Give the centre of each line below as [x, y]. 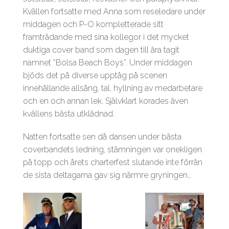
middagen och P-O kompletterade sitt [93, 25]
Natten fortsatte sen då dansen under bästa [102, 137]
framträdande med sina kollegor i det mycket [106, 37]
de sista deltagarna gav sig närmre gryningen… [107, 175]
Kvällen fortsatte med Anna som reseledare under [114, 12]
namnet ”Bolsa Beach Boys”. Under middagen [108, 63]
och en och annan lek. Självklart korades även [106, 101]
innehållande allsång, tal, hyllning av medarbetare [113, 88]
